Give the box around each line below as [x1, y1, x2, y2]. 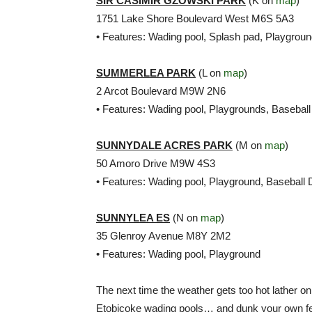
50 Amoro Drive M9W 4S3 [96, 157, 215, 169]
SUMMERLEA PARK [96, 67, 196, 79]
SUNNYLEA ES [96, 212, 170, 224]
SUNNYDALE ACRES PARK [96, 139, 233, 151]
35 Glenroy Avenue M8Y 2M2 [96, 230, 231, 242]
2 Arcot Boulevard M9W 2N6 [96, 85, 226, 97]
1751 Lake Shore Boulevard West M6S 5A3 [96, 13, 294, 24]
